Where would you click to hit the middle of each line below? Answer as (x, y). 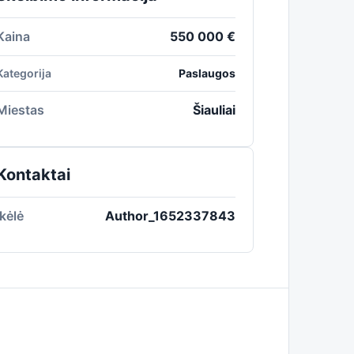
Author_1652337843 (170, 216)
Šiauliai (214, 110)
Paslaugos (207, 73)
